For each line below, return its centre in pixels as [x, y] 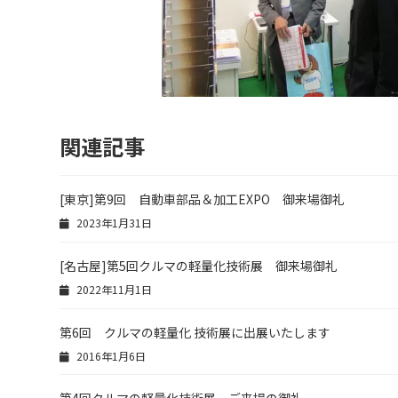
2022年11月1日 [112, 289]
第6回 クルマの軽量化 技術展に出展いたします [195, 332]
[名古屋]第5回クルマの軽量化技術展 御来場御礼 [199, 265]
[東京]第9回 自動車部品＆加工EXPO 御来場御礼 [202, 199]
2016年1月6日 [109, 355]
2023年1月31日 [112, 223]
